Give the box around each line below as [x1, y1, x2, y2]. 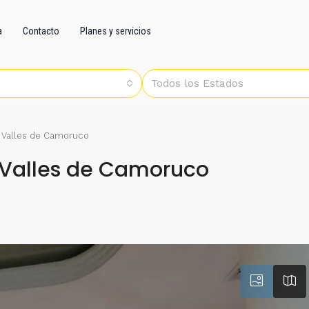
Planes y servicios [80, 26, 151, 37]
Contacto [23, 26, 59, 37]
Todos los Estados [151, 77, 243, 90]
